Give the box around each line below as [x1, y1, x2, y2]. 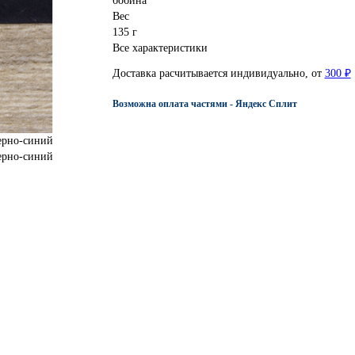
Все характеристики [112, 42, 208, 55]
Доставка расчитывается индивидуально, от [112, 67, 325, 80]
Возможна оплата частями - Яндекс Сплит [112, 98, 297, 109]
